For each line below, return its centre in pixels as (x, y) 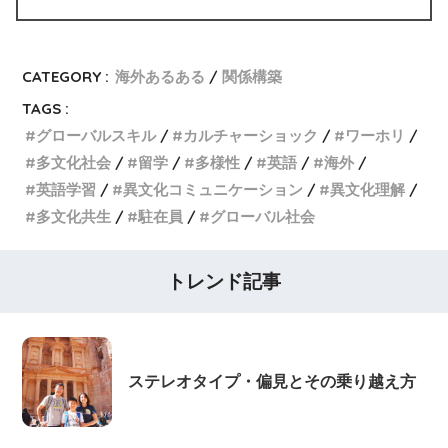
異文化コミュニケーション (213, 190)
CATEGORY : (66, 77)
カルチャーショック (251, 136)
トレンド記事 (224, 282)
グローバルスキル (96, 136)
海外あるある (160, 77)
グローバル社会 (263, 217)
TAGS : (46, 109)
